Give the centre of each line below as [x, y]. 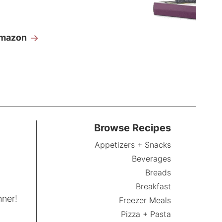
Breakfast [154, 186]
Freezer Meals [145, 200]
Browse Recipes [133, 128]
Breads [158, 172]
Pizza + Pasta [146, 214]
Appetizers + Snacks [133, 144]
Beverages [152, 158]
